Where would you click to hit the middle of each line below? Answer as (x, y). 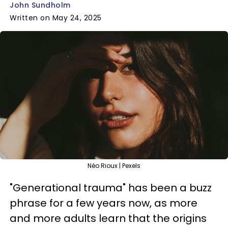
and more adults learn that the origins (108, 218)
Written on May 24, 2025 (56, 18)
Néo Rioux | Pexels (114, 166)
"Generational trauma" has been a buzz (111, 188)
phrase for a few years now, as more (104, 203)
